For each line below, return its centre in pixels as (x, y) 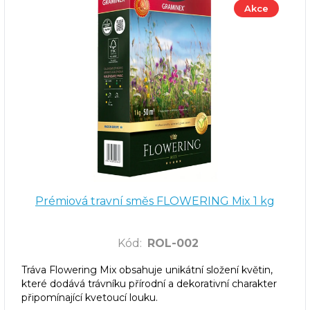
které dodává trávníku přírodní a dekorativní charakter (149, 283)
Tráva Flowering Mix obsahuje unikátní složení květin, (147, 270)
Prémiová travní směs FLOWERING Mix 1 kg (155, 201)
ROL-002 (173, 243)
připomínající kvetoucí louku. (90, 297)
